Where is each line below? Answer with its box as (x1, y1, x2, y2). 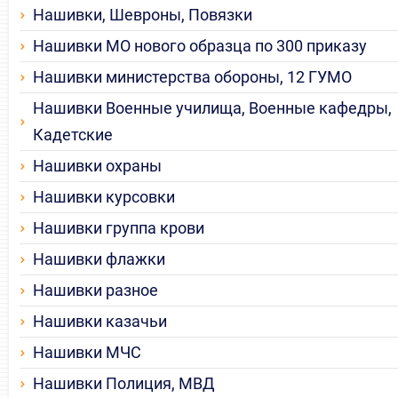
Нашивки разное (33, 281, 158, 300)
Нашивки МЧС (33, 343, 141, 362)
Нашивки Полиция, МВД (33, 374, 215, 394)
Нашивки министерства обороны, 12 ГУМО (33, 68, 352, 87)
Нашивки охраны (33, 156, 162, 176)
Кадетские (33, 125, 113, 145)
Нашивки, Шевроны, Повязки (33, 5, 252, 25)
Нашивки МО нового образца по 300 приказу (33, 36, 367, 56)
